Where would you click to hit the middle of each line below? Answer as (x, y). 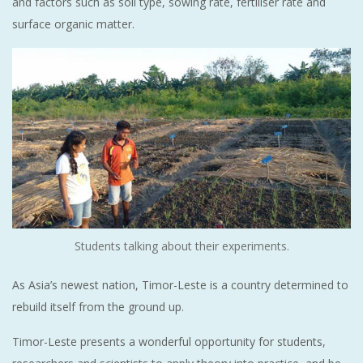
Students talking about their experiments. (181, 246)
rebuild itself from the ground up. (98, 306)
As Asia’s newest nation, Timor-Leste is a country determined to (180, 284)
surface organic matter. (73, 23)
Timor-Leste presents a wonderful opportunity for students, (169, 341)
